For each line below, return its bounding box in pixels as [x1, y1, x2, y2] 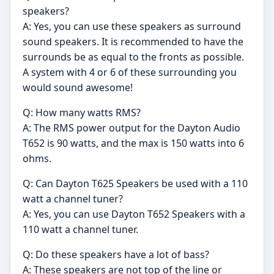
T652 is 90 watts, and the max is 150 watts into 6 [23, 136, 244, 150]
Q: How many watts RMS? [23, 106, 141, 119]
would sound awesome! [23, 81, 133, 94]
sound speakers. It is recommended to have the [23, 35, 243, 48]
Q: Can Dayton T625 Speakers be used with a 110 [23, 177, 248, 190]
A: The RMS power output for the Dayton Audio [23, 121, 240, 135]
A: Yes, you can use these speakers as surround [23, 20, 241, 33]
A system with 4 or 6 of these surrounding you [23, 65, 237, 79]
